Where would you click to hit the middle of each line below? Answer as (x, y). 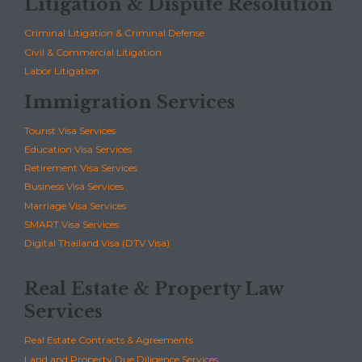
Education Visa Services (78, 149)
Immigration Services (130, 102)
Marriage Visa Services (75, 205)
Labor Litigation (62, 70)
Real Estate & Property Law (154, 289)
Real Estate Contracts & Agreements (109, 340)
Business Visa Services (74, 187)
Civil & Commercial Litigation (93, 52)
